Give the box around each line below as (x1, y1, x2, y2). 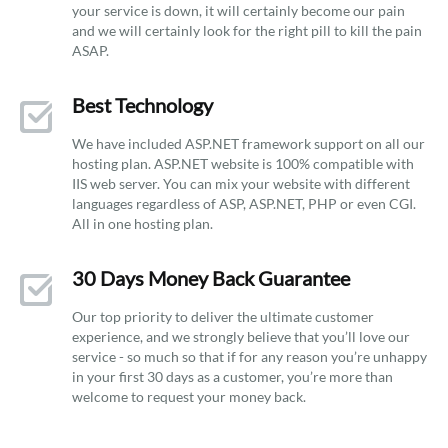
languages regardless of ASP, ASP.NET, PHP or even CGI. (72, 195, 416, 212)
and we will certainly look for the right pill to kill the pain (72, 22, 422, 39)
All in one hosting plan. (72, 215, 213, 232)
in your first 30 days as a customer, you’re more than (72, 368, 393, 385)
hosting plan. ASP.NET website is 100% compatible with (72, 155, 414, 172)
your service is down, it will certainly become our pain (72, 2, 405, 19)
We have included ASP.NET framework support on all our (72, 135, 425, 152)
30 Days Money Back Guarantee (72, 266, 350, 290)
